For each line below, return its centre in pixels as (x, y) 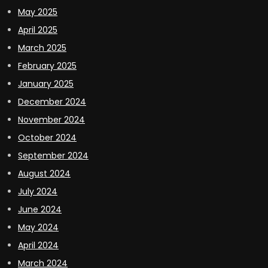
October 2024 (47, 137)
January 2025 (46, 83)
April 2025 (38, 30)
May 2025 (38, 12)
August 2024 (44, 173)
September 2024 (53, 155)
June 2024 (40, 209)
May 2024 (38, 227)
